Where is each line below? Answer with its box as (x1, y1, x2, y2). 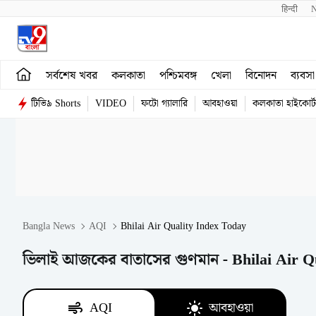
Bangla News (23, 219, 75, 234)
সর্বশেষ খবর (46, 66, 97, 85)
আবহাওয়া (202, 96, 238, 111)
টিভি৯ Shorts (31, 96, 80, 111)
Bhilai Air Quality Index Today (121, 219, 246, 234)
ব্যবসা (291, 66, 315, 85)
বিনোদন (245, 66, 276, 85)
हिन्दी (281, 2, 300, 17)
